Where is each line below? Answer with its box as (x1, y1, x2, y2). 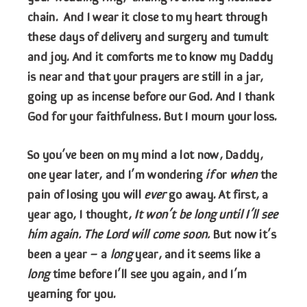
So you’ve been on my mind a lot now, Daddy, (27, 145, 263, 163)
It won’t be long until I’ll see (134, 204, 278, 223)
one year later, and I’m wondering (27, 164, 206, 183)
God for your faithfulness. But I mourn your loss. (27, 106, 278, 125)
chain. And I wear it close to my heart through (27, 7, 268, 25)
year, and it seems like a (132, 244, 260, 262)
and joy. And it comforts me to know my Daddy (27, 47, 273, 65)
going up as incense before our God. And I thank (27, 86, 275, 105)
